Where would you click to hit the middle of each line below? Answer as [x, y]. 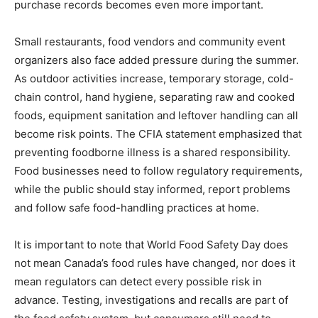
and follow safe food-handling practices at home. [137, 208]
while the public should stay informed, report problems [152, 190]
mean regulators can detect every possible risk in [138, 282]
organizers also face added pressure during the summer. [157, 60]
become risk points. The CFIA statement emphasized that [158, 134]
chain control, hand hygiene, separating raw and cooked [154, 97]
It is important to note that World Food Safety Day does [151, 245]
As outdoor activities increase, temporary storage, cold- [154, 79]
